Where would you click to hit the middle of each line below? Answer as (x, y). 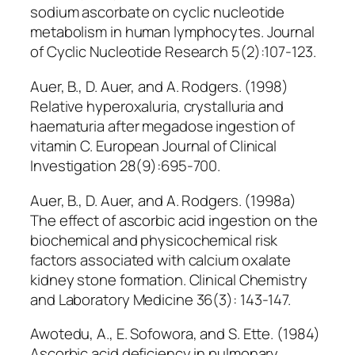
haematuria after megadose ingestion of (163, 126)
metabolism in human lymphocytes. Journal (172, 32)
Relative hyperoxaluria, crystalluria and (157, 107)
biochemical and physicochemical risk (154, 240)
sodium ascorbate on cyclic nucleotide (158, 12)
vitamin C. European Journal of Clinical (154, 146)
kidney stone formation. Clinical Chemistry (169, 279)
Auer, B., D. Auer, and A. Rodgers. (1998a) (163, 200)
